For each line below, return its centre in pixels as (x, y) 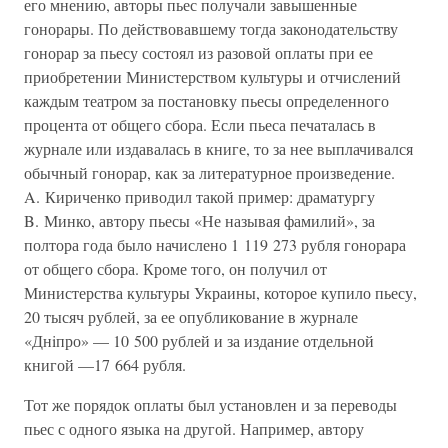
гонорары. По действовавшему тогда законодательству (211, 28)
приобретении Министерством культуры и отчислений (212, 76)
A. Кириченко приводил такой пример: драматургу (199, 196)
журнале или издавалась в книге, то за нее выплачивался (218, 148)
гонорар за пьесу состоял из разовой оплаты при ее (198, 52)
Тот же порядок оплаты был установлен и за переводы (210, 404)
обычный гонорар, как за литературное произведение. (209, 172)
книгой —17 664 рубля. (105, 364)
